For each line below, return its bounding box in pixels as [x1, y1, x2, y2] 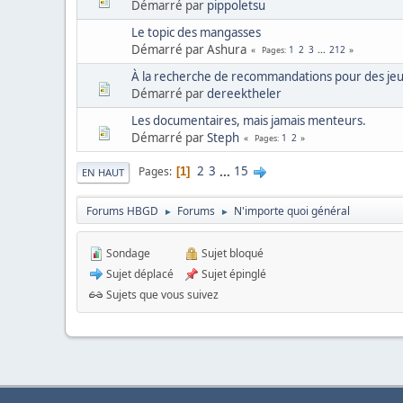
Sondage [103, 245, 150, 261]
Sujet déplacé [103, 265, 174, 282]
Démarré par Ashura [131, 40, 246, 58]
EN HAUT [82, 165, 124, 179]
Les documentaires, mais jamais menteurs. [131, 112, 366, 129]
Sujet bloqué [199, 245, 264, 261]
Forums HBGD [86, 202, 158, 219]
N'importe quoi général [234, 202, 350, 219]
